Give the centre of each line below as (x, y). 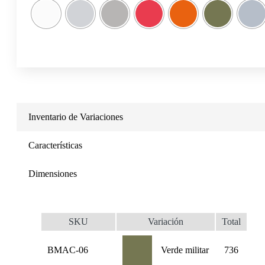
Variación (166, 222)
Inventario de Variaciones (76, 117)
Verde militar (185, 250)
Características (55, 146)
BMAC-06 (68, 250)
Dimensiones (53, 174)
